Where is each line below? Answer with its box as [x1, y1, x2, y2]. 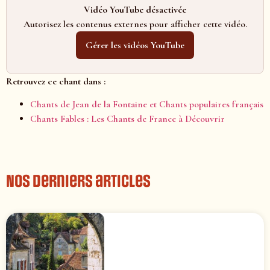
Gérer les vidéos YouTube [86, 39, 184, 51]
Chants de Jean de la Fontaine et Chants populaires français [30, 98, 263, 111]
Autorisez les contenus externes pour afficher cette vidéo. [23, 17, 247, 30]
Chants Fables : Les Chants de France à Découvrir [30, 113, 225, 125]
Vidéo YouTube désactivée [84, 3, 186, 16]
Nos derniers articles [6, 172, 151, 192]
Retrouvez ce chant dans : [6, 75, 105, 87]
